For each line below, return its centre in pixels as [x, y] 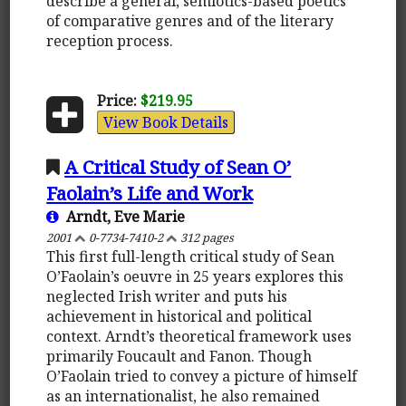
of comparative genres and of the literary [190, 20]
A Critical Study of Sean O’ [178, 166]
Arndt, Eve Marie [122, 216]
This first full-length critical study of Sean [191, 256]
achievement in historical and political [179, 316]
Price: [116, 100]
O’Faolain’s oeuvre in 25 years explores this [195, 276]
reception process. [110, 40]
